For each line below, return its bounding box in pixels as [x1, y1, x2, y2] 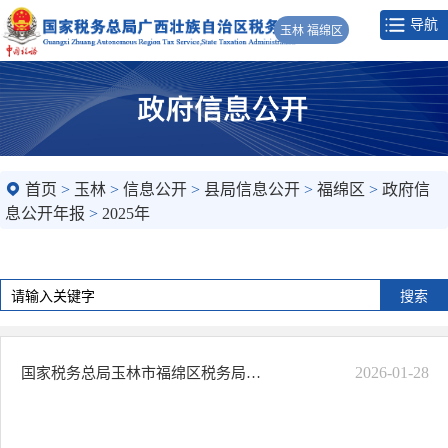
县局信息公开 [204, 181, 300, 199]
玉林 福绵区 [280, 23, 344, 38]
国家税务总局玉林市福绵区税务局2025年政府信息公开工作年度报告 [246, 364, 261, 381]
